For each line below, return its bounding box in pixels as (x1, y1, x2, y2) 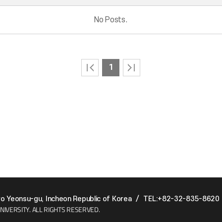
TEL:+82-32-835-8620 (143, 195, 220, 203)
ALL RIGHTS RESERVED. (32, 204, 100, 215)
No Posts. (94, 15, 128, 24)
